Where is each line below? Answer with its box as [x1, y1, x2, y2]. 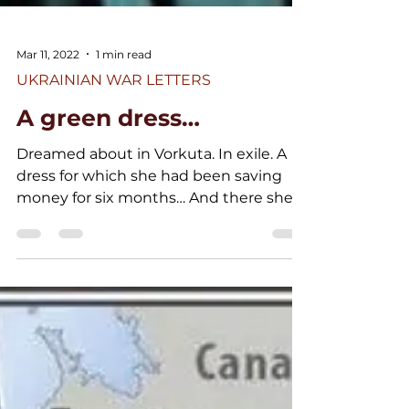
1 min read [96, 184, 152, 198]
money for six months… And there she [16, 326, 293, 343]
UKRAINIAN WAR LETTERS [16, 208, 211, 225]
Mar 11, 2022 [16, 184, 79, 198]
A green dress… [16, 241, 200, 268]
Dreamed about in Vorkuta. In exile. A [16, 282, 287, 299]
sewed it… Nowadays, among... [16, 348, 235, 365]
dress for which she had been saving [16, 304, 282, 321]
